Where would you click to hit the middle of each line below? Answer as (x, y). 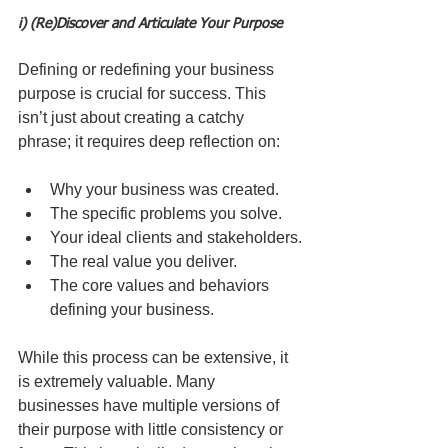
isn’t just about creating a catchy (133, 118)
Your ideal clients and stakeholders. (176, 238)
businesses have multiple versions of (150, 406)
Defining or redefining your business (148, 70)
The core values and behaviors (161, 286)
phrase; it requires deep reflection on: (149, 142)
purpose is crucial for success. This (144, 94)
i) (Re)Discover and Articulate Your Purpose (150, 24)
